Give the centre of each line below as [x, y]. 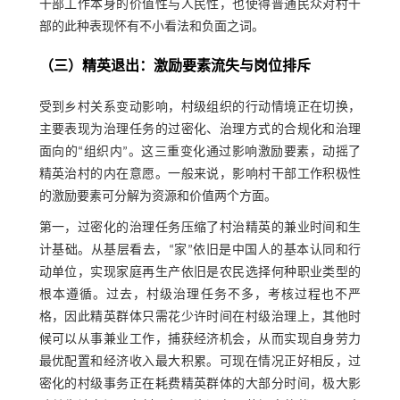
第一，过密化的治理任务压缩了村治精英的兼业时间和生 [200, 229]
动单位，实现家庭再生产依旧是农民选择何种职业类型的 [200, 273]
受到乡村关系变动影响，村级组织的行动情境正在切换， [200, 108]
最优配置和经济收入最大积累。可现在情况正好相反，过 [200, 362]
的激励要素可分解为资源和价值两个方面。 [158, 197]
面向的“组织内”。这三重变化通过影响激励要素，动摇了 [200, 153]
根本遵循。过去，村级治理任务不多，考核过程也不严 [200, 296]
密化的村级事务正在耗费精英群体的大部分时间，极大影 [200, 385]
